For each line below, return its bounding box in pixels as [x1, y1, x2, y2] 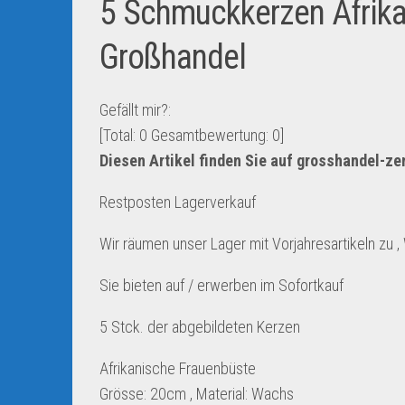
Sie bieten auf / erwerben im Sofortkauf [99, 276, 344, 295]
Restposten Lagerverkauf [99, 193, 256, 212]
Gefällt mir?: [99, 100, 171, 119]
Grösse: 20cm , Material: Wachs [99, 384, 294, 403]
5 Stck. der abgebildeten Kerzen [99, 317, 300, 336]
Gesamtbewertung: [147, 126, 272, 145]
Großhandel [99, 37, 246, 77]
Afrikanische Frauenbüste [99, 359, 256, 378]
